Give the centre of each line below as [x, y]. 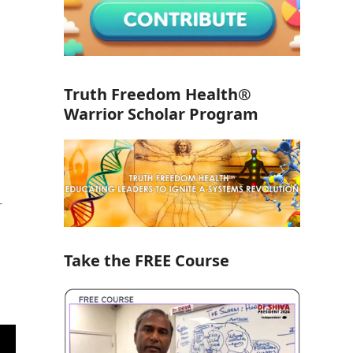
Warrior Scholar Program [161, 114]
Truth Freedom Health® [157, 95]
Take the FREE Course [146, 261]
